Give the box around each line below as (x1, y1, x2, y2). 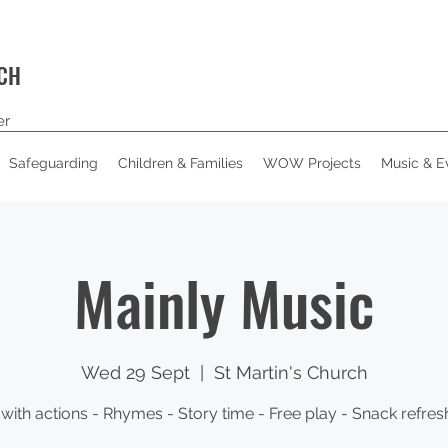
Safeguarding (9, 155, 98, 171)
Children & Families (118, 155, 243, 171)
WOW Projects (263, 155, 361, 171)
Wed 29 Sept (80, 362, 190, 383)
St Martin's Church (213, 362, 368, 383)
